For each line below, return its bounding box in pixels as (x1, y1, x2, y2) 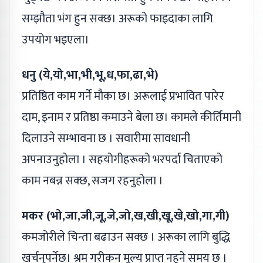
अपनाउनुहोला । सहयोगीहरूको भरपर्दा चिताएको (22, 149, 222, 170)
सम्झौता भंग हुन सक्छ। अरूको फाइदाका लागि (22, 8, 213, 29)
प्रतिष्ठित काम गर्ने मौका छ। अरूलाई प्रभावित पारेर (22, 86, 224, 106)
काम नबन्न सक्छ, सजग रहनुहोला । (22, 170, 163, 191)
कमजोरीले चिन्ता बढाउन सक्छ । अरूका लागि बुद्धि (22, 227, 230, 247)
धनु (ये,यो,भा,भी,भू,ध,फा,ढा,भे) (22, 65, 159, 85)
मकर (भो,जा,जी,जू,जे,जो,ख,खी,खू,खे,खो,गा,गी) (22, 205, 230, 226)
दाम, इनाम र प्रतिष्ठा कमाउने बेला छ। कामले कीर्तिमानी (22, 107, 241, 127)
